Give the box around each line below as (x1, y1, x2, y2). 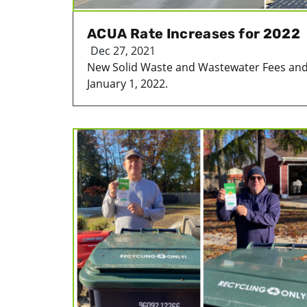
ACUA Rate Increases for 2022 (87, 25, 301, 42)
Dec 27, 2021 (90, 42, 156, 58)
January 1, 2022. (87, 75, 168, 91)
